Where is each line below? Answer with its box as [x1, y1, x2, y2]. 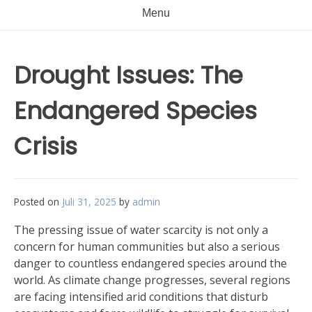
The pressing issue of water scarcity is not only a [14, 222, 268, 237]
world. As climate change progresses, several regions [14, 272, 290, 288]
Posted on [14, 195, 62, 208]
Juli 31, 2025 [62, 195, 116, 208]
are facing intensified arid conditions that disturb [14, 289, 268, 304]
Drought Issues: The [14, 58, 243, 92]
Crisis [14, 130, 77, 163]
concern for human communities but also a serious [14, 239, 280, 254]
